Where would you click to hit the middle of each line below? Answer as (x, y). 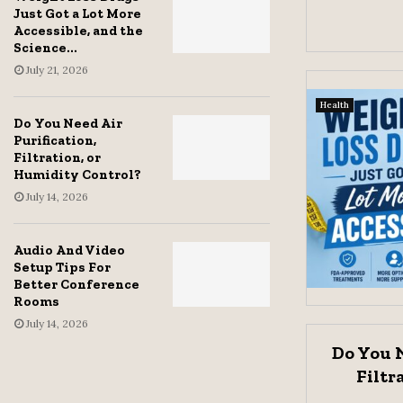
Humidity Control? (77, 175)
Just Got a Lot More (77, 14)
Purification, (55, 141)
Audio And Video (69, 251)
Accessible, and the (78, 31)
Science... (45, 48)
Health (335, 105)
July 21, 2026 (57, 70)
